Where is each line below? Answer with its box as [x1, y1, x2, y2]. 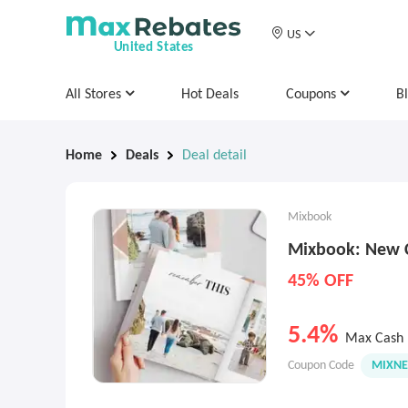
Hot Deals [181, 87, 239, 102]
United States [113, 40, 194, 55]
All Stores [66, 87, 125, 102]
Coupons [286, 87, 340, 102]
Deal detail [182, 148, 247, 163]
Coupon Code [288, 359, 357, 372]
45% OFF [288, 272, 353, 291]
